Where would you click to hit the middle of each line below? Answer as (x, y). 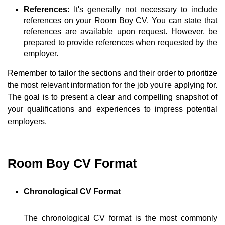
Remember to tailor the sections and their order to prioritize (113, 73)
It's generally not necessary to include (146, 10)
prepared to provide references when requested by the (121, 43)
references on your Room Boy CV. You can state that (121, 21)
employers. (27, 122)
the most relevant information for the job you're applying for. (113, 85)
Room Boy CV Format (72, 163)
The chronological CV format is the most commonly (121, 218)
